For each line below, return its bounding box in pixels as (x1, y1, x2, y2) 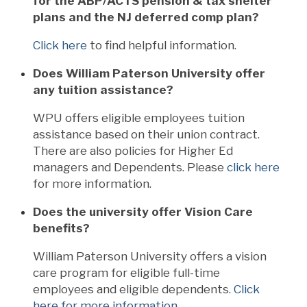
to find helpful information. (90, 38, 236, 52)
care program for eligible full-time (33, 265, 220, 280)
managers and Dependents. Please (33, 160, 224, 174)
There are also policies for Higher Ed (33, 143, 233, 158)
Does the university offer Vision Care (33, 204, 253, 219)
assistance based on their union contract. (33, 127, 260, 141)
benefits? (33, 221, 90, 235)
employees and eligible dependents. (33, 282, 234, 296)
